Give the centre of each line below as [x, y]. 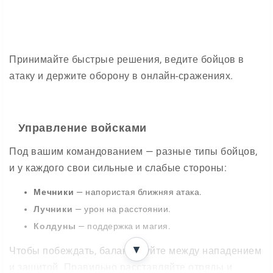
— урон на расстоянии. [122, 209]
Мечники [54, 192]
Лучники [53, 209]
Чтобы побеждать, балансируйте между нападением [135, 251]
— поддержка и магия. [123, 226]
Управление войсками [83, 128]
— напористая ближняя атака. [138, 192]
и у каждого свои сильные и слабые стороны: [118, 168]
